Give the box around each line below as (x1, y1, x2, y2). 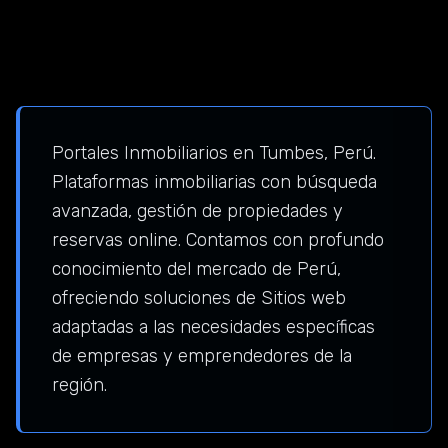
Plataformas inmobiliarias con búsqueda (52, 171, 377, 194)
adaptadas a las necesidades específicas (52, 316, 375, 339)
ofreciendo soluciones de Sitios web (52, 287, 346, 310)
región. (52, 374, 107, 397)
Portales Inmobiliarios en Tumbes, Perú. (52, 142, 376, 165)
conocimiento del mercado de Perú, (52, 258, 341, 281)
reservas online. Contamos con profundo (52, 229, 384, 252)
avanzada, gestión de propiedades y (52, 200, 343, 223)
